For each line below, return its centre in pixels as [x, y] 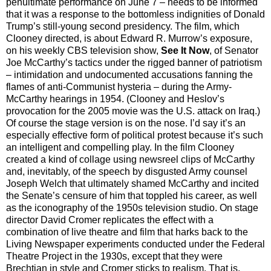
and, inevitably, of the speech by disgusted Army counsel [127, 171]
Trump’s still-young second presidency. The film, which [123, 26]
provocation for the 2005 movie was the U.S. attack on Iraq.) [133, 111]
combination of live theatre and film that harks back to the [127, 232]
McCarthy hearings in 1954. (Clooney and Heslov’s [115, 99]
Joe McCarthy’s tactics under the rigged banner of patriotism [134, 62]
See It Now [185, 50]
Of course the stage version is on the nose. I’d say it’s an [126, 123]
